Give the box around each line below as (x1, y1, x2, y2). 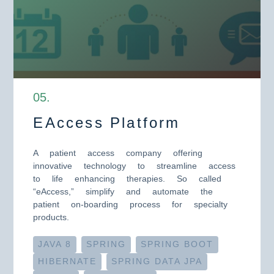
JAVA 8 (38, 240, 72, 249)
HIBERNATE (38, 257, 97, 266)
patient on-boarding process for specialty (33, 199, 228, 209)
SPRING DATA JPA (111, 257, 203, 266)
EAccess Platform (33, 114, 180, 131)
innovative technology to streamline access (33, 161, 236, 171)
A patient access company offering (33, 148, 203, 158)
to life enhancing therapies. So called (33, 174, 222, 183)
